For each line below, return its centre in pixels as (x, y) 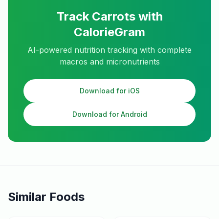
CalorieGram (109, 32)
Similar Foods (46, 197)
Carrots (113, 16)
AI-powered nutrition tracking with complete (109, 50)
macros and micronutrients (109, 62)
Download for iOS (109, 91)
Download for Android (109, 114)
